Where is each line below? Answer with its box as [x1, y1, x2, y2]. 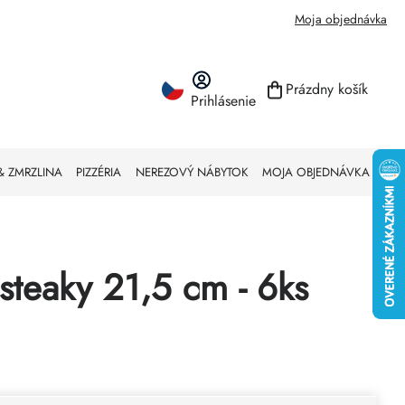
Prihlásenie [190, 89, 256, 111]
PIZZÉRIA [76, 164, 122, 181]
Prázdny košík [285, 79, 368, 99]
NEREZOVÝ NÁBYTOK [135, 164, 249, 181]
